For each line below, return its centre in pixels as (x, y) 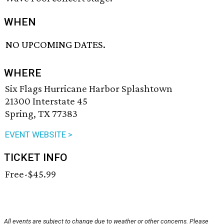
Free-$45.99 (30, 174)
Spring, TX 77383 (41, 114)
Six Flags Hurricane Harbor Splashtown (89, 89)
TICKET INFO (36, 158)
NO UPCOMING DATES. (56, 45)
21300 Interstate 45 (46, 101)
